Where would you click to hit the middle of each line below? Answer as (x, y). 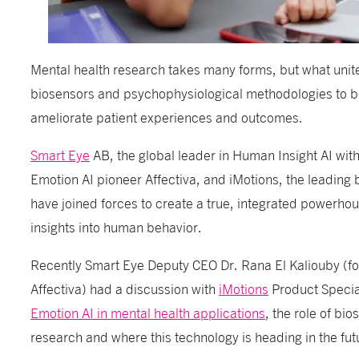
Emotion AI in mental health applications (148, 312)
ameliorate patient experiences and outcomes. (167, 117)
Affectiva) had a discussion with (125, 288)
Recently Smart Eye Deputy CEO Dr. (136, 264)
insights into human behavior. (117, 226)
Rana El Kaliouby (291, 264)
